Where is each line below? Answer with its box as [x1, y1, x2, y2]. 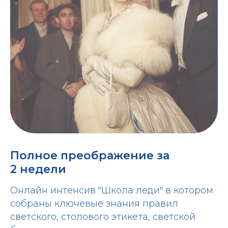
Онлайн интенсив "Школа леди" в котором [10, 184, 213, 196]
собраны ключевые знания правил [10, 197, 178, 209]
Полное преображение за [10, 148, 169, 162]
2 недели [10, 162, 66, 176]
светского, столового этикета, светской [10, 211, 195, 222]
